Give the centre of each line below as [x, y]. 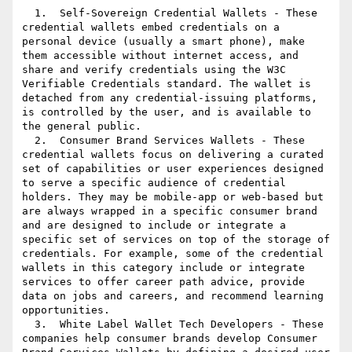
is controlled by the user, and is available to [167, 112]
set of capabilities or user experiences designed [173, 169]
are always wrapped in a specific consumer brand [170, 211]
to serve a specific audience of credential [154, 183]
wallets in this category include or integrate [163, 268]
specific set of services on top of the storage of [176, 240]
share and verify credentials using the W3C [154, 70]
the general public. [82, 126]
